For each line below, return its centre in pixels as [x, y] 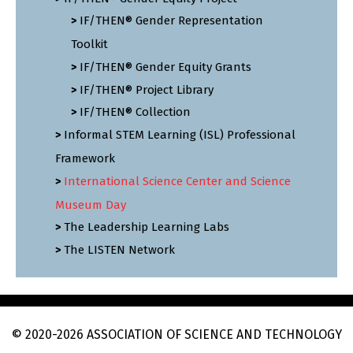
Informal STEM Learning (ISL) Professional [180, 134]
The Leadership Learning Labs [147, 227]
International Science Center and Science [177, 181]
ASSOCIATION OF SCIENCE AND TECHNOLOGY [212, 334]
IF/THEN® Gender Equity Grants [165, 67]
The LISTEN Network [119, 249]
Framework [85, 158]
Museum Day [91, 204]
